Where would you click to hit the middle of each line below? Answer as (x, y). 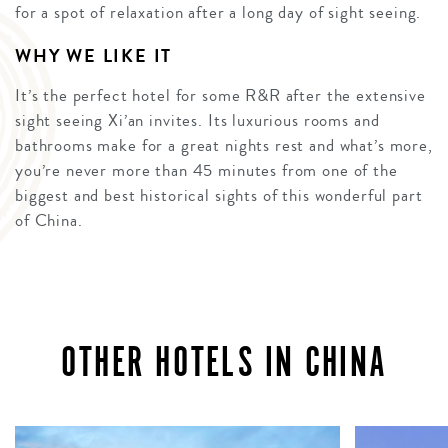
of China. (49, 221)
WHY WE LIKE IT (94, 56)
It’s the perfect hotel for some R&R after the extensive (220, 96)
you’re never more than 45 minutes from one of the (206, 171)
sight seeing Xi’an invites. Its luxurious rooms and (197, 121)
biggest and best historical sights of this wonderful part (219, 196)
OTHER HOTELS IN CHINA (224, 361)
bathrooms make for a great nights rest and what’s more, (224, 146)
